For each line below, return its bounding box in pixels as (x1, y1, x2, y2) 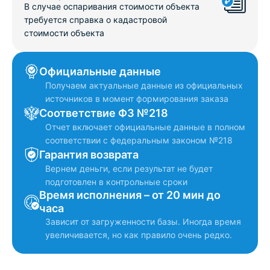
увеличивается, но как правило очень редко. (45, 230, 232, 240)
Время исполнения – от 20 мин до (39, 189, 221, 201)
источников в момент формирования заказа (45, 93, 228, 104)
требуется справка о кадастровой (24, 14, 167, 25)
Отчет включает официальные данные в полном (45, 122, 245, 132)
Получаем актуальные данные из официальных (45, 80, 243, 90)
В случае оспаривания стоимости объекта (24, 1, 199, 11)
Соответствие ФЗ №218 (39, 106, 168, 119)
